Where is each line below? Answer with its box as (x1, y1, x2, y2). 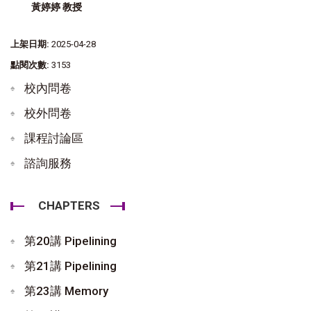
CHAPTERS (38, 198, 100, 212)
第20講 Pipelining (24, 233, 117, 248)
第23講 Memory (24, 283, 108, 298)
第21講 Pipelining (24, 258, 117, 273)
